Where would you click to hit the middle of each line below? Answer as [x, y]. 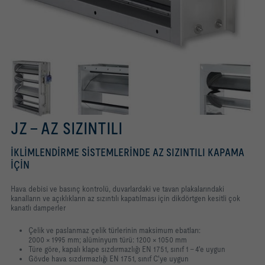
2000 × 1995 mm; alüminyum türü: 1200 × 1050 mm [108, 240]
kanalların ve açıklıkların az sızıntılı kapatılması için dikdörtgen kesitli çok [125, 198]
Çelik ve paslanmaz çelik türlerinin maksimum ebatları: [114, 230]
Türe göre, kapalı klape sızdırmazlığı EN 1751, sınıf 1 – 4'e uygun [127, 249]
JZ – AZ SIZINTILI [67, 129]
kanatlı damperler [38, 208]
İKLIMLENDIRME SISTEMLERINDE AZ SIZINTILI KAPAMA [127, 153]
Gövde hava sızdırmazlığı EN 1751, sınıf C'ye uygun [109, 259]
